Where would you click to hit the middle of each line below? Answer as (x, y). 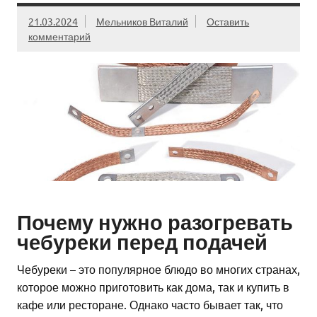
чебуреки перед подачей (142, 242)
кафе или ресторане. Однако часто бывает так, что (150, 304)
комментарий (59, 36)
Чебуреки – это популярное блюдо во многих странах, (158, 269)
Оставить (228, 21)
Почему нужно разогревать (155, 222)
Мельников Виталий (142, 21)
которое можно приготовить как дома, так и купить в (153, 286)
